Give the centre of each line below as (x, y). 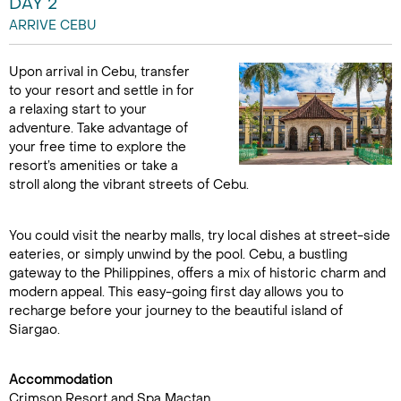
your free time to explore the (98, 147)
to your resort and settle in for (102, 91)
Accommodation (60, 380)
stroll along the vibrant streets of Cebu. (129, 185)
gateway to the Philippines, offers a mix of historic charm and (197, 273)
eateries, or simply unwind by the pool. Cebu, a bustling (178, 255)
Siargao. (34, 330)
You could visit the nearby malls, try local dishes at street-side (200, 236)
